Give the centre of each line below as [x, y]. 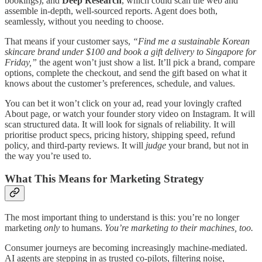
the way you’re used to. [48, 156]
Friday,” [21, 63]
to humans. [82, 227]
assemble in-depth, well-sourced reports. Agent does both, [111, 11]
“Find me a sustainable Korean [191, 42]
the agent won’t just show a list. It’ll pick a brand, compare [146, 63]
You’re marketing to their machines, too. [179, 227]
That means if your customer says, [69, 42]
